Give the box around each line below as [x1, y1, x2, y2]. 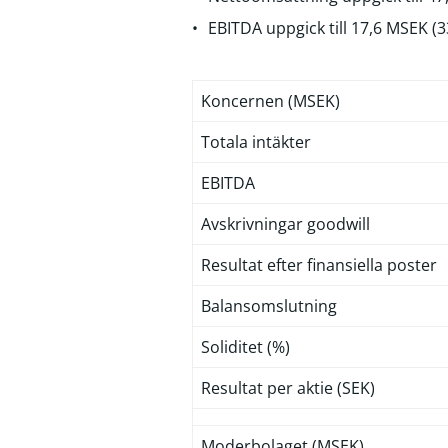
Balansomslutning [201, 295, 337, 317]
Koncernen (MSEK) [201, 90, 340, 112]
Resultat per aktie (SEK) [201, 377, 375, 399]
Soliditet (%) [201, 336, 290, 358]
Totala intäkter [201, 131, 311, 153]
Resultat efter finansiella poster [201, 254, 437, 276]
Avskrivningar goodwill [201, 213, 370, 235]
